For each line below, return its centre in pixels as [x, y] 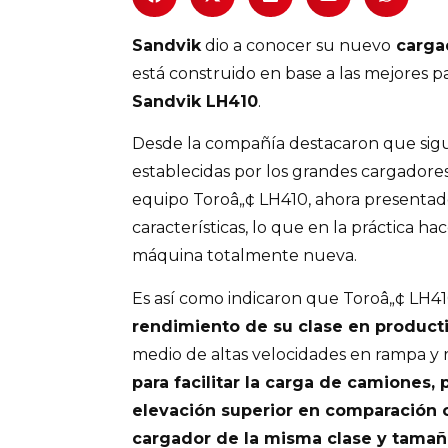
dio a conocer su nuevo [296, 45]
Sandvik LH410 [195, 101]
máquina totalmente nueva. [244, 256]
